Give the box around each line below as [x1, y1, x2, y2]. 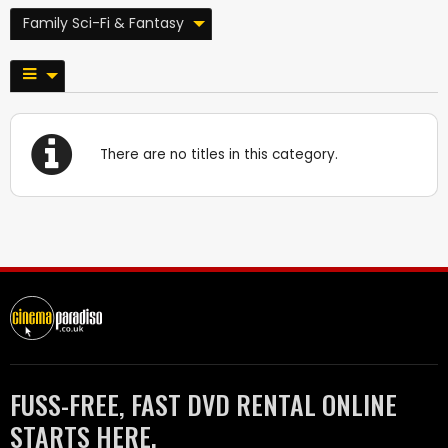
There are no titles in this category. [100, 144, 339, 164]
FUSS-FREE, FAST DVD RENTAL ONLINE [10, 384, 397, 424]
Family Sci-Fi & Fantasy [23, 12, 184, 33]
